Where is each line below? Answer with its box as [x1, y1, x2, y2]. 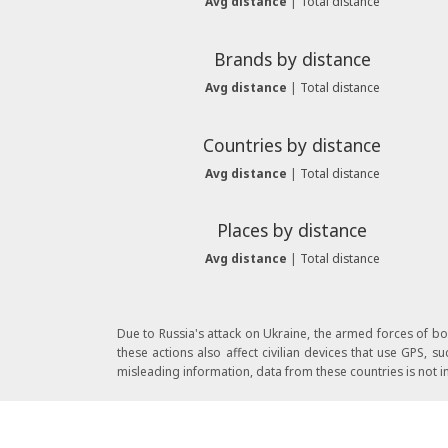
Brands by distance [213, 46, 371, 71]
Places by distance [217, 218, 367, 243]
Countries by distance [203, 132, 381, 157]
